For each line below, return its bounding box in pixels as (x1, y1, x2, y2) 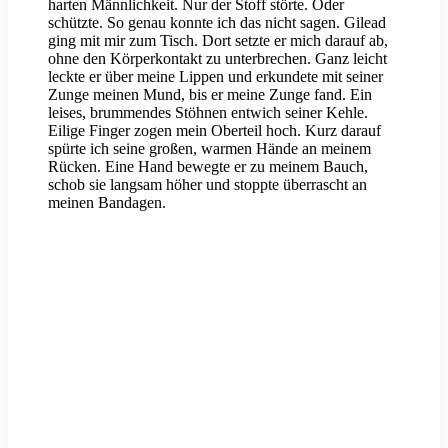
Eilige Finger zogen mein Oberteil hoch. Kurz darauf (48, 122, 381, 140)
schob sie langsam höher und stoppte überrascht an (48, 176, 367, 194)
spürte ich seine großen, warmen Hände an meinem (48, 140, 371, 158)
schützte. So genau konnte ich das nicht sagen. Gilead (48, 14, 386, 32)
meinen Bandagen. (48, 194, 166, 212)
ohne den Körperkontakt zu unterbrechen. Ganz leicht (48, 50, 387, 68)
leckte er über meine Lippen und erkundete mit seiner (48, 68, 383, 86)
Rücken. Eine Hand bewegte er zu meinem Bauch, (48, 158, 368, 176)
